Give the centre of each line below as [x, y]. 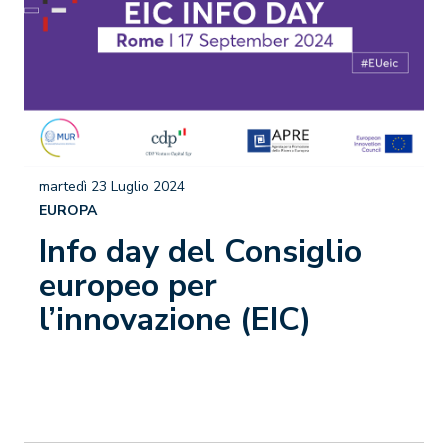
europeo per [128, 285]
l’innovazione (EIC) [175, 319]
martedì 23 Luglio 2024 [112, 186]
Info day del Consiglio [200, 251]
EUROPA [68, 210]
